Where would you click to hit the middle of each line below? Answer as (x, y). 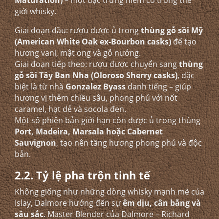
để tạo (184, 42)
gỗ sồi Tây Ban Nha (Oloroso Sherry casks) (96, 75)
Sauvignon (35, 143)
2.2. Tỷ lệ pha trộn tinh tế (82, 175)
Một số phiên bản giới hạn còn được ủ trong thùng (108, 120)
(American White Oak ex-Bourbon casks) (93, 42)
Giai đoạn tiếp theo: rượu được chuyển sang (97, 64)
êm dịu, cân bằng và (162, 203)
